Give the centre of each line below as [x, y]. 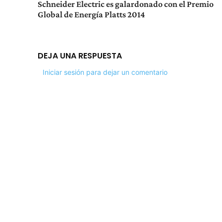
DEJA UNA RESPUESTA [80, 56]
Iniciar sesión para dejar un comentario [105, 72]
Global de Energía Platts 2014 [91, 15]
